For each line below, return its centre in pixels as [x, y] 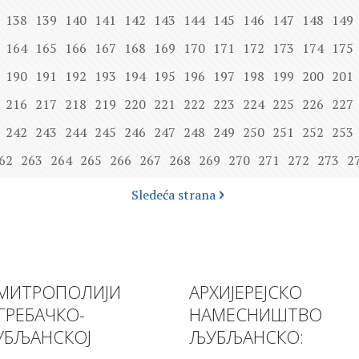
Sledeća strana [173, 195]
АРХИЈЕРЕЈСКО [246, 292]
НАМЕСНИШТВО [256, 315]
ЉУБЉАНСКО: [246, 337]
